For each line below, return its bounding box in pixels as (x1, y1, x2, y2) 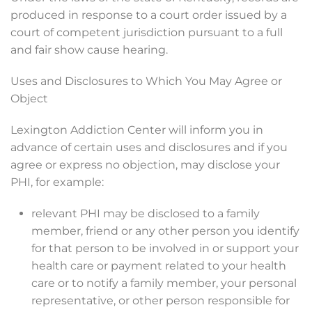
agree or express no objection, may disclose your (10, 158, 280, 171)
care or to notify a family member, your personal (31, 276, 297, 290)
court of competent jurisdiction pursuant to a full (10, 26, 283, 39)
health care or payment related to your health (31, 259, 286, 272)
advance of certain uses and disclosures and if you (10, 141, 288, 154)
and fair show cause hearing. (10, 43, 168, 56)
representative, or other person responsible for (31, 294, 290, 307)
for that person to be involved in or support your (31, 242, 299, 255)
